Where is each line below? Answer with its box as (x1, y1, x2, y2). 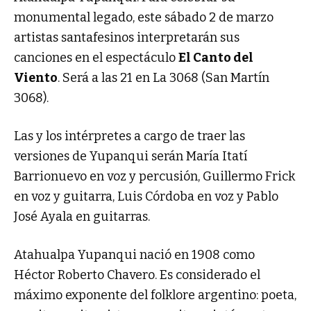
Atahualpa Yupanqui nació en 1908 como (14, 247, 255, 263)
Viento (14, 70, 58, 86)
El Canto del (178, 50, 253, 66)
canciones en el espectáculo (14, 50, 178, 66)
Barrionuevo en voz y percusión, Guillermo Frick (14, 169, 295, 185)
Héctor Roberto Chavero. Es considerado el (14, 267, 260, 283)
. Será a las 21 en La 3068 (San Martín (58, 70, 269, 86)
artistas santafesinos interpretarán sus (14, 30, 239, 46)
